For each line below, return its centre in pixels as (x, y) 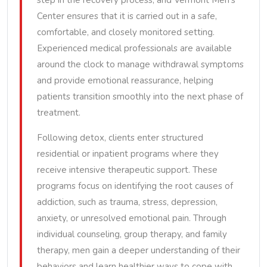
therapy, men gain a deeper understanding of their (139, 250)
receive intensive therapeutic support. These (127, 170)
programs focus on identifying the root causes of (135, 186)
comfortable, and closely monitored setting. (126, 32)
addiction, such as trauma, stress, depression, (127, 202)
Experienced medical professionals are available (134, 48)
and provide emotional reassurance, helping (125, 80)
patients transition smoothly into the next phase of (140, 97)
